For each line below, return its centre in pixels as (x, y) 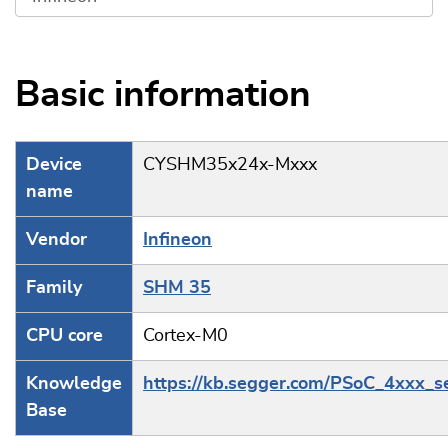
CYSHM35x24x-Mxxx (230, 165)
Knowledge (74, 384)
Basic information (163, 95)
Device (54, 165)
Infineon (177, 240)
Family (54, 288)
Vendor (56, 240)
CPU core (64, 336)
